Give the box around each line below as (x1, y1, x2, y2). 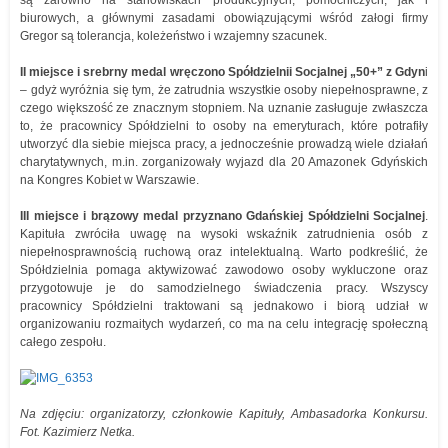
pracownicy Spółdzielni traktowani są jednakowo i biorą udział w (20, 299, 428, 313)
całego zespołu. (20, 335, 106, 349)
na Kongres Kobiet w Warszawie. (20, 173, 199, 187)
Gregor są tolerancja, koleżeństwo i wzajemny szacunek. (20, 29, 327, 43)
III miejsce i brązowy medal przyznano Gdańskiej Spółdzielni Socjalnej (20, 209, 425, 223)
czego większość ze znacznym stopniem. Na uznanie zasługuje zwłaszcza (20, 101, 428, 115)
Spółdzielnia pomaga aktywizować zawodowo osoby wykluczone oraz (20, 263, 428, 277)
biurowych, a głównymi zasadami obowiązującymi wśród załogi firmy (20, 11, 428, 25)
